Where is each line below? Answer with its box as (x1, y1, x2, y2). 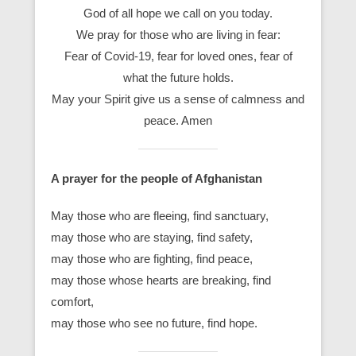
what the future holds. (122, 70, 234, 84)
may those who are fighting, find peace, (51, 251, 253, 265)
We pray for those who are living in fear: (75, 27, 281, 41)
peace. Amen (144, 113, 212, 127)
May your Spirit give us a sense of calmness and (52, 91, 304, 106)
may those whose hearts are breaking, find (51, 273, 271, 287)
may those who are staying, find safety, (51, 230, 253, 244)
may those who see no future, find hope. (51, 315, 257, 330)
